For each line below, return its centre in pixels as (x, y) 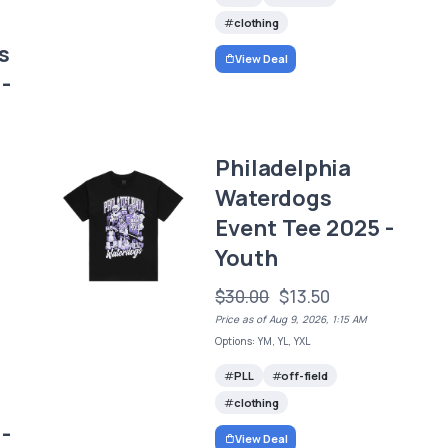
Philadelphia (283, 168)
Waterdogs (273, 198)
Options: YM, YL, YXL (263, 341)
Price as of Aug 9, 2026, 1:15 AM (291, 319)
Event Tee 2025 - (305, 228)
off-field (304, 375)
